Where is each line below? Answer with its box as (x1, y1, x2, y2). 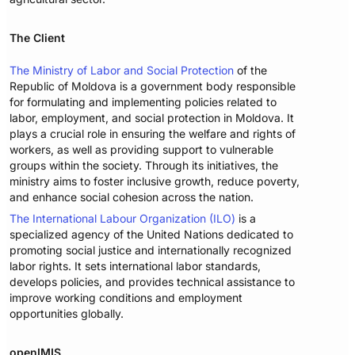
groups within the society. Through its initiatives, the (10, 158, 279, 172)
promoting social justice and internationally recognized (10, 242, 292, 257)
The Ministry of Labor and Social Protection (10, 63, 235, 77)
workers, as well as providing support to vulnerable (10, 142, 274, 156)
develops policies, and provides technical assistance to (10, 274, 296, 288)
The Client (10, 30, 66, 44)
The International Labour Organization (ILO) (10, 211, 236, 225)
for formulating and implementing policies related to (10, 94, 277, 109)
